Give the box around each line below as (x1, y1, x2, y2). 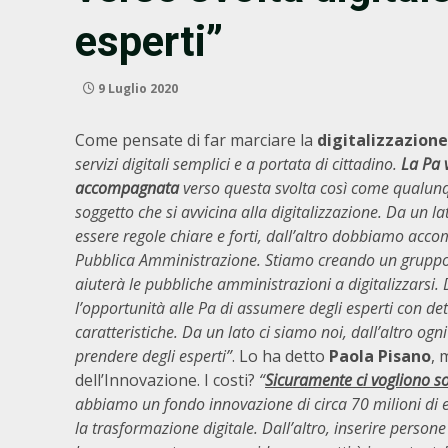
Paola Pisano (329, 345, 431, 367)
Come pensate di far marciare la (75, 129, 317, 151)
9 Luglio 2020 (95, 80, 178, 97)
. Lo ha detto (232, 345, 329, 367)
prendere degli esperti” (75, 345, 232, 367)
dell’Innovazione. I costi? (75, 369, 259, 391)
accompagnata (75, 177, 179, 199)
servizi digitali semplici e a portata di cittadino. (75, 153, 401, 175)
